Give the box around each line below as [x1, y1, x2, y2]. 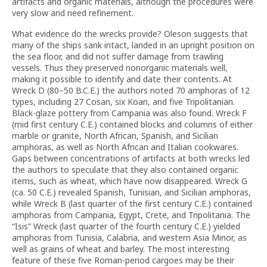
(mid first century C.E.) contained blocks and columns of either [12, 119, 253, 130]
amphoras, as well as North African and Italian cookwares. [12, 141, 238, 153]
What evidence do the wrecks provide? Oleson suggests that [12, 28, 248, 39]
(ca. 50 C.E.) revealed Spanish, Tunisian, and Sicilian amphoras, [12, 187, 251, 198]
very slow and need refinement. [12, 7, 133, 18]
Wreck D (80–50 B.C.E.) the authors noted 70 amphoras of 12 [12, 85, 250, 96]
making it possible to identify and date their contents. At [12, 73, 232, 85]
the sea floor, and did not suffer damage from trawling [12, 51, 223, 62]
